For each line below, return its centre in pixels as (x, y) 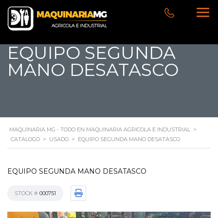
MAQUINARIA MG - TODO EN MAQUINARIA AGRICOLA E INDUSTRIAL (100, 129)
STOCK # (27, 193)
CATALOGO (25, 139)
